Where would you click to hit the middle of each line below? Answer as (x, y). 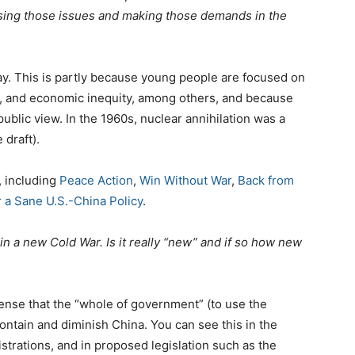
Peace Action (96, 181)
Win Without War (185, 181)
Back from (266, 181)
